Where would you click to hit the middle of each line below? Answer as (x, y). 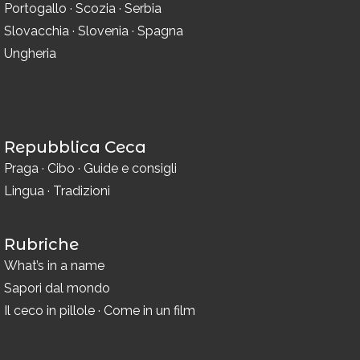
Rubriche (41, 245)
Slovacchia (37, 31)
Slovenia (103, 31)
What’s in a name (54, 266)
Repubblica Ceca (75, 147)
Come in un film (149, 311)
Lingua (24, 191)
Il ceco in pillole (49, 311)
